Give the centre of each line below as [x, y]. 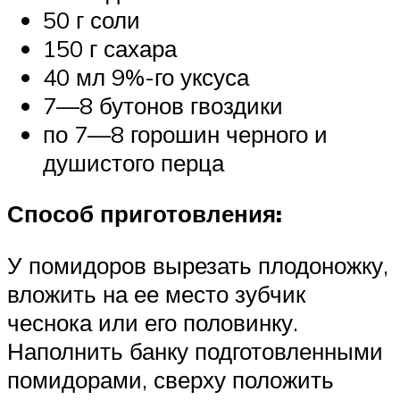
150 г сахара [110, 48]
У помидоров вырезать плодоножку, [198, 265]
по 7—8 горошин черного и [185, 133]
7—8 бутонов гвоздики [163, 105]
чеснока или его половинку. [153, 322]
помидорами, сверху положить [171, 379]
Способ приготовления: [145, 214]
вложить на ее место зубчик [156, 294]
